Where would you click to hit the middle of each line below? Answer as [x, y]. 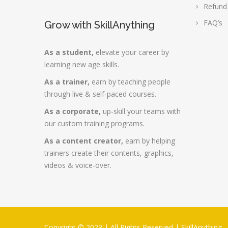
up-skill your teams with [141, 111]
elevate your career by [131, 52]
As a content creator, [84, 141]
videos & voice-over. [78, 165]
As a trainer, [67, 82]
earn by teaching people [130, 82]
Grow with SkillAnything [99, 25]
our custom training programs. [94, 123]
